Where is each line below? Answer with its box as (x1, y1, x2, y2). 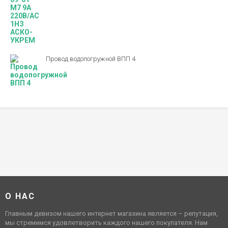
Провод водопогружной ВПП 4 (46, 55, 135, 63)
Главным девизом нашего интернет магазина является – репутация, (5, 210, 218, 217)
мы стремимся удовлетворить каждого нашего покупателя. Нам (5, 219, 208, 226)
